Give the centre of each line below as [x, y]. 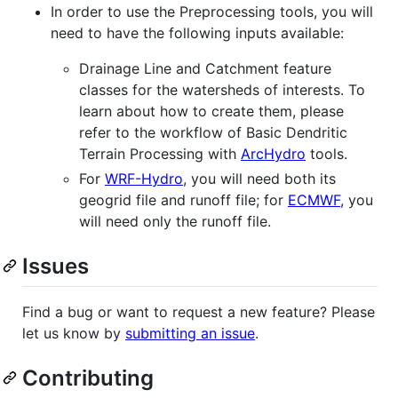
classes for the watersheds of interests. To [222, 89]
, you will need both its [259, 178]
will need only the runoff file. [175, 221]
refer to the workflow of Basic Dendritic [213, 132]
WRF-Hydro [144, 178]
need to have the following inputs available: [197, 32]
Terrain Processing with [160, 153]
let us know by [74, 333]
